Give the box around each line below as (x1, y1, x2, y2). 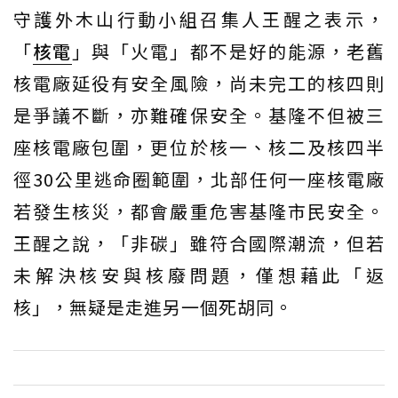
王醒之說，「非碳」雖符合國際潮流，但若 (13, 229, 385, 256)
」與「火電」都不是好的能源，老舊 (72, 37, 386, 64)
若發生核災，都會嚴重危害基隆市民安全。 (13, 197, 385, 224)
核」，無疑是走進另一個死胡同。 (13, 293, 293, 320)
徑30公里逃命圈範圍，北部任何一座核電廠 (13, 165, 385, 192)
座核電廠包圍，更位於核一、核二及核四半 (13, 133, 385, 160)
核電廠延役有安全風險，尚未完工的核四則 (13, 69, 385, 96)
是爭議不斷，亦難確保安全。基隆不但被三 (13, 101, 385, 128)
